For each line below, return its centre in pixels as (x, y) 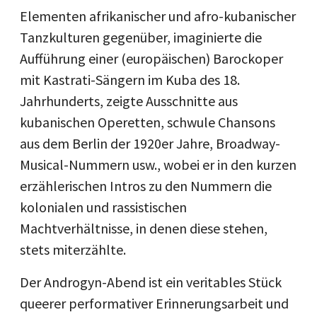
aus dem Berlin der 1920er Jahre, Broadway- (150, 143)
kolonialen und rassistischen (103, 207)
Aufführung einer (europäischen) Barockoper (151, 58)
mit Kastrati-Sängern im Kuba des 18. (130, 79)
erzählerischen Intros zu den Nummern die (146, 185)
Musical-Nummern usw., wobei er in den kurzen (158, 164)
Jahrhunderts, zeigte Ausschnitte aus (129, 100)
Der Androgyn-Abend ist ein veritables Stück (151, 282)
